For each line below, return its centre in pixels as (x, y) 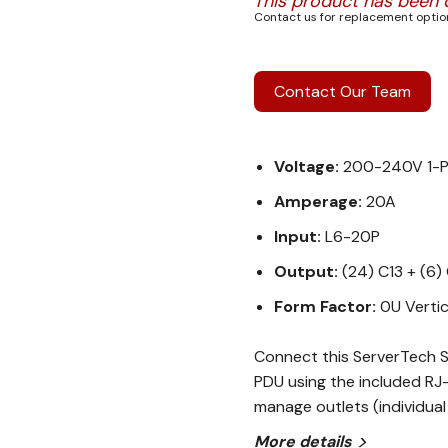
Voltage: (308, 166)
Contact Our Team (342, 91)
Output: (308, 271)
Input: (299, 236)
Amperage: (320, 201)
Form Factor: (327, 306)
